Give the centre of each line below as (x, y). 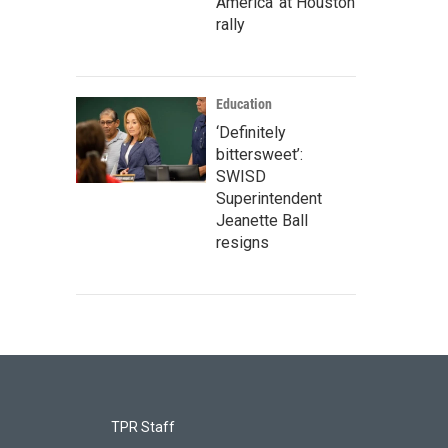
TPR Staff (142, 427)
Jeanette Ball (262, 220)
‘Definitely (251, 132)
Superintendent (269, 198)
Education (244, 104)
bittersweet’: (259, 154)
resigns (242, 242)
